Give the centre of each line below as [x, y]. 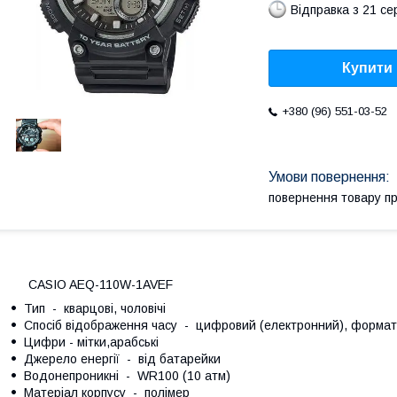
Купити [367, 68]
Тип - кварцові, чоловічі [95, 308]
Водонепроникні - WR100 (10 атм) [127, 375]
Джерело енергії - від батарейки [122, 358]
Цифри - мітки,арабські [91, 342]
